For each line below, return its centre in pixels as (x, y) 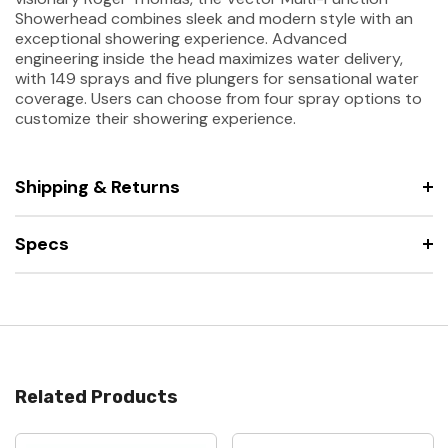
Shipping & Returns (97, 186)
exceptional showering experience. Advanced (181, 38)
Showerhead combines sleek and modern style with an (214, 18)
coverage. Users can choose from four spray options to (218, 98)
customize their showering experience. (155, 118)
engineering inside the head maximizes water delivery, (209, 58)
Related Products (96, 396)
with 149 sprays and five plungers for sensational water (217, 78)
